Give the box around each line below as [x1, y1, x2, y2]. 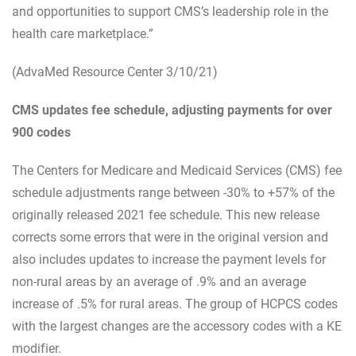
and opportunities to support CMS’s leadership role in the [12, 2, 328, 19]
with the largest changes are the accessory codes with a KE [12, 317, 342, 334]
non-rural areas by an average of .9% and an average [12, 273, 306, 289]
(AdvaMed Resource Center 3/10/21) [12, 63, 218, 79]
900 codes [12, 123, 71, 140]
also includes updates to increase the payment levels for [12, 250, 326, 267]
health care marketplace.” [12, 25, 153, 41]
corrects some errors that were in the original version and [12, 228, 328, 245]
